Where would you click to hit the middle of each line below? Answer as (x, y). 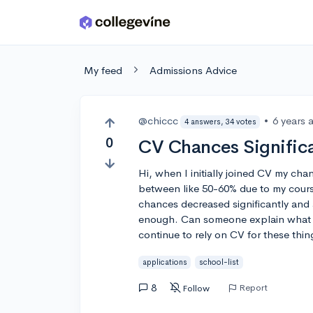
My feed (103, 70)
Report (254, 287)
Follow (196, 288)
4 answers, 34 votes (220, 121)
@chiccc (159, 121)
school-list (219, 262)
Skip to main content (64, 26)
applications (165, 262)
